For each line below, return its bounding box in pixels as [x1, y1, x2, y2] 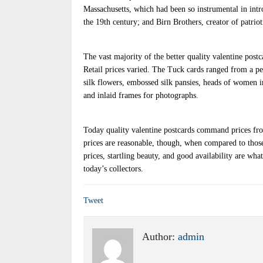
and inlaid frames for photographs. [83, 91, 198, 100]
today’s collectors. [83, 164, 143, 173]
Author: [142, 231, 178, 242]
